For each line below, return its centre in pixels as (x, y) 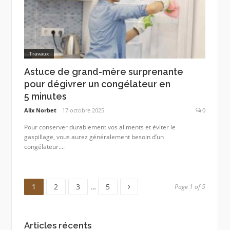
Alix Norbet (40, 110)
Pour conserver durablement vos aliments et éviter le (100, 127)
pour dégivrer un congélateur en (97, 84)
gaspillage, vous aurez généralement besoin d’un (94, 137)
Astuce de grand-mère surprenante (103, 71)
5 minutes (45, 96)
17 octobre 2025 (83, 110)
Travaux (39, 53)
